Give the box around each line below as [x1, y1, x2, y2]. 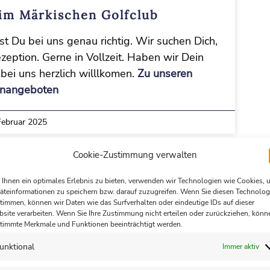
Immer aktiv [222, 241, 259, 251]
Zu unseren [137, 66, 192, 81]
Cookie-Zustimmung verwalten [72, 148, 197, 160]
